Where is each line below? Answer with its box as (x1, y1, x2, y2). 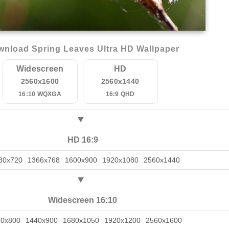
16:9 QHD (105, 90, 135, 98)
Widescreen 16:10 (48, 196, 117, 204)
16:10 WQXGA (18, 90, 61, 98)
